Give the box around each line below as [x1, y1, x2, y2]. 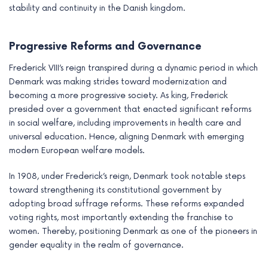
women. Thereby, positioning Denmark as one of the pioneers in [9, 226, 257, 237]
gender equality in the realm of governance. [9, 240, 184, 251]
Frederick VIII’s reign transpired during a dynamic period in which [9, 63, 258, 74]
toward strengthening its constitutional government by [9, 185, 221, 196]
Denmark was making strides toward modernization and [9, 77, 227, 87]
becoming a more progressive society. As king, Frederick [9, 90, 228, 101]
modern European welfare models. [9, 145, 145, 156]
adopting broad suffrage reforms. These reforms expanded [9, 199, 244, 209]
